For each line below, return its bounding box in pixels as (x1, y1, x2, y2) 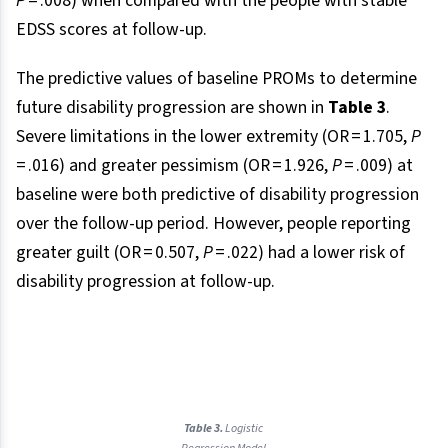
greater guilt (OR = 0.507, (16, 240, 203, 266)
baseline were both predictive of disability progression (16, 182, 419, 208)
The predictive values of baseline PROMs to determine (16, 66, 417, 92)
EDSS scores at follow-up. (16, 17, 207, 43)
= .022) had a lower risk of (213, 240, 405, 266)
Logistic (225, 420, 264, 438)
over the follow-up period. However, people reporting (16, 211, 411, 237)
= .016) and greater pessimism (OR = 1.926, (16, 153, 332, 179)
